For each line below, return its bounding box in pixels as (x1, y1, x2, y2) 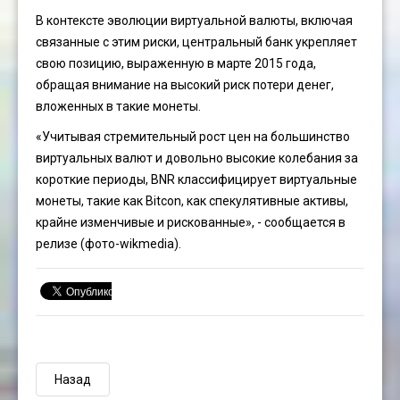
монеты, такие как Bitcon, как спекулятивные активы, (36, 194, 348, 208)
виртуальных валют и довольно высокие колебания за (36, 151, 358, 165)
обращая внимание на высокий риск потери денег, (36, 78, 334, 92)
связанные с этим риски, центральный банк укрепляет (36, 35, 357, 49)
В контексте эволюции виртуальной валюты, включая (36, 13, 353, 28)
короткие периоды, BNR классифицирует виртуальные (36, 172, 357, 187)
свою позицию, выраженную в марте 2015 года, (36, 56, 316, 71)
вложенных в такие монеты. (36, 99, 201, 113)
